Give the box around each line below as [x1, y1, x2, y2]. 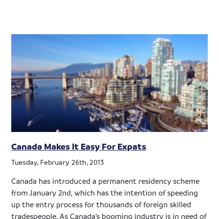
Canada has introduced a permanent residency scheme [11, 175, 200, 186]
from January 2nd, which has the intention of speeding [11, 187, 198, 197]
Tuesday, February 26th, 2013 [11, 157, 104, 166]
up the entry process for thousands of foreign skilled [11, 199, 192, 209]
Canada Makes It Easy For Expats [11, 140, 147, 152]
